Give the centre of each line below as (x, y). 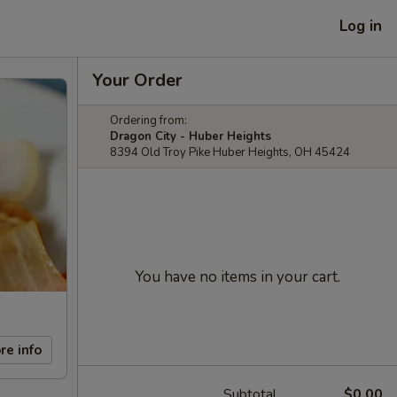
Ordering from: (148, 121)
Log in (361, 26)
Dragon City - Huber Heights (191, 136)
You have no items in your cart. (237, 277)
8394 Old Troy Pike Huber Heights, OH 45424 (230, 152)
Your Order (137, 80)
